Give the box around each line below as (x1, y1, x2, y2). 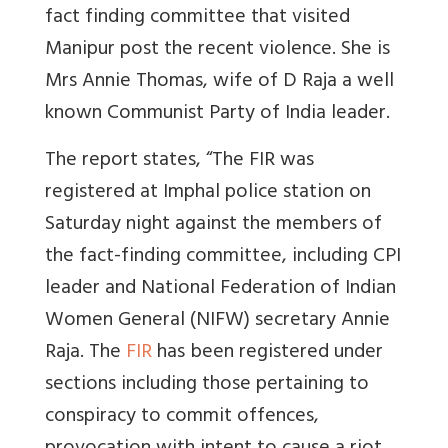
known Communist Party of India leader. (45, 95, 390, 133)
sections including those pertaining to (45, 366, 369, 404)
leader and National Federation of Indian (45, 270, 396, 308)
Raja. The (45, 334, 126, 372)
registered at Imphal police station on (45, 174, 371, 212)
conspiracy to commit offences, (45, 398, 319, 436)
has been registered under (152, 334, 383, 372)
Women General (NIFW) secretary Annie (45, 302, 390, 340)
